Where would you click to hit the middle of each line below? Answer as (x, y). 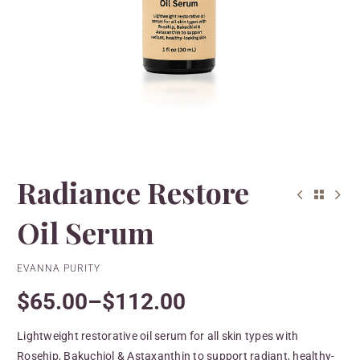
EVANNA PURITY (59, 268)
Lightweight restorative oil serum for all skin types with (158, 336)
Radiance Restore (133, 192)
